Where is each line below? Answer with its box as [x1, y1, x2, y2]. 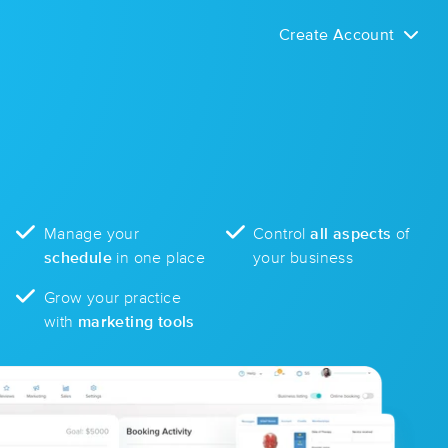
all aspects [310, 225, 392, 242]
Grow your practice [43, 289, 181, 306]
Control [253, 225, 311, 242]
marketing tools [77, 313, 195, 330]
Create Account [278, 27, 395, 43]
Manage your [43, 225, 140, 242]
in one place [111, 249, 206, 266]
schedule [43, 249, 112, 266]
